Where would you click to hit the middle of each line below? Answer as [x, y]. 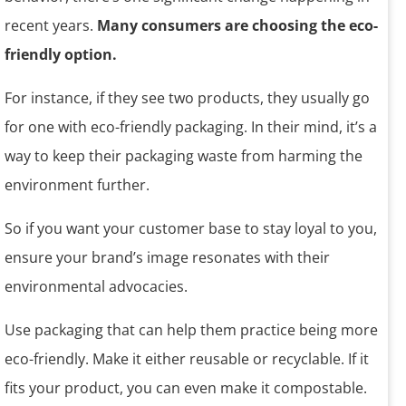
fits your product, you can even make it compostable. [186, 388]
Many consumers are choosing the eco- [237, 26]
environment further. [77, 185]
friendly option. [61, 55]
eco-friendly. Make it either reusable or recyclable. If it [187, 359]
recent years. [51, 26]
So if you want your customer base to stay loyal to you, [191, 229]
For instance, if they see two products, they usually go [187, 98]
